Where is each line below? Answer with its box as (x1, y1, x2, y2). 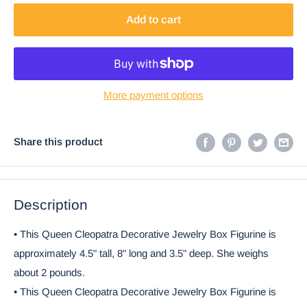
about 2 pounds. (14, 267, 85, 279)
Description (14, 196, 88, 212)
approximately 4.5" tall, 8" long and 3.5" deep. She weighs (14, 247, 269, 260)
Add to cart (126, 13, 181, 25)
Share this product (14, 136, 103, 148)
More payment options (103, 88, 204, 101)
